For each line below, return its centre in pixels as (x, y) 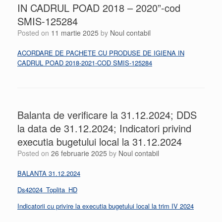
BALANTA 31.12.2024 (49, 173)
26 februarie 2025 (79, 153)
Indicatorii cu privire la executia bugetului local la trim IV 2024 (106, 206)
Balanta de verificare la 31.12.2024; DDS (107, 115)
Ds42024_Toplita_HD (47, 190)
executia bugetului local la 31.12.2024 (100, 142)
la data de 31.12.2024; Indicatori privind (104, 128)
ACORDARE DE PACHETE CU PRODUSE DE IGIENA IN (101, 53)
